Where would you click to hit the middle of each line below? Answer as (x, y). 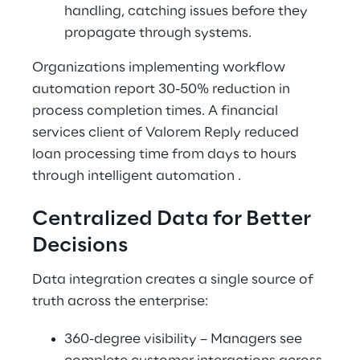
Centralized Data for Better (174, 220)
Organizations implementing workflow (160, 67)
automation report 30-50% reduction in (163, 89)
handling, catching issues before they (188, 11)
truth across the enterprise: (120, 301)
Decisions (80, 246)
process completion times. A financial (157, 111)
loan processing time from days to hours (166, 154)
